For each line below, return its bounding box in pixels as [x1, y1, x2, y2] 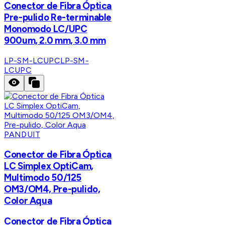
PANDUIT [4, 130, 41, 140]
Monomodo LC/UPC [4, 23, 87, 35]
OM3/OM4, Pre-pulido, [4, 183, 100, 195]
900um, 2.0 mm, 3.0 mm [4, 35, 106, 47]
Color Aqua [4, 194, 52, 206]
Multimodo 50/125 [4, 171, 82, 183]
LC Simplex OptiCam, [4, 160, 93, 172]
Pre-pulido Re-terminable [4, 12, 112, 24]
